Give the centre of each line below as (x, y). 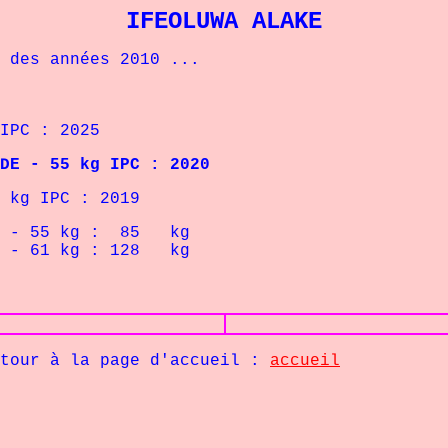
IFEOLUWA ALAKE (224, 21)
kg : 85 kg (125, 233)
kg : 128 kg (125, 251)
